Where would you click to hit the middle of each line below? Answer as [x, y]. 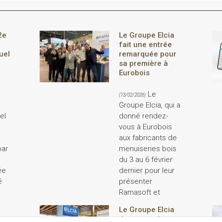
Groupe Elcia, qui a [149, 105]
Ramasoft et [139, 192]
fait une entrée [145, 44]
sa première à [143, 63]
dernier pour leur [146, 170]
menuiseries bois [147, 148]
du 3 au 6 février [145, 159]
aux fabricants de [148, 138]
